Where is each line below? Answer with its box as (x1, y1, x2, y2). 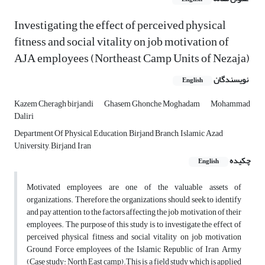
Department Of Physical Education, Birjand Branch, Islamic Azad (14, 125, 223, 142)
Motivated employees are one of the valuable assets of (27, 179, 241, 196)
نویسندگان (214, 72, 248, 88)
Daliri (14, 108, 34, 125)
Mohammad (211, 96, 250, 112)
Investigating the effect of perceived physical (14, 14, 226, 37)
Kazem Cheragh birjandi (14, 96, 95, 112)
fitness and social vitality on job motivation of (14, 30, 229, 54)
